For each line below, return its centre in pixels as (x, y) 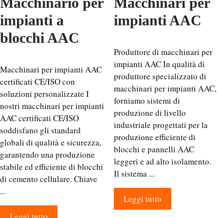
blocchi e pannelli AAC (154, 149)
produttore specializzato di (160, 76)
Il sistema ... (134, 173)
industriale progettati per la (161, 125)
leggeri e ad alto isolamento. (163, 161)
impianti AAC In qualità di (159, 64)
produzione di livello (150, 112)
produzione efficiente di (155, 137)
